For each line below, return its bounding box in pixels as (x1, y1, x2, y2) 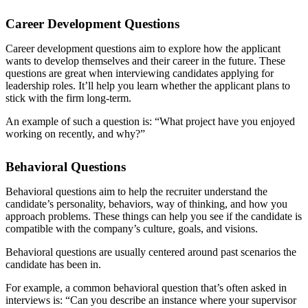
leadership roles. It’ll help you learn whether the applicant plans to (5, 80, 290, 92)
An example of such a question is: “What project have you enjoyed (5, 115, 295, 128)
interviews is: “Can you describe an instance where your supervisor (5, 294, 296, 307)
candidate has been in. (5, 258, 101, 271)
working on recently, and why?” (5, 128, 145, 140)
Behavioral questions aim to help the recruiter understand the (5, 186, 267, 198)
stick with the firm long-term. (5, 92, 131, 104)
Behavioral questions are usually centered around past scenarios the (5, 246, 296, 258)
